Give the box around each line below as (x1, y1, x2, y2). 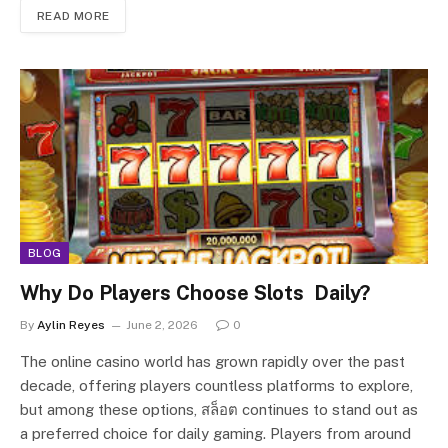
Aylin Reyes (37, 318, 105, 333)
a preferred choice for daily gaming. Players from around (20, 425, 411, 443)
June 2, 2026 (126, 318, 198, 333)
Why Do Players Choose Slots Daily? (20, 281, 370, 306)
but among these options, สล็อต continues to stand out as (20, 401, 418, 419)
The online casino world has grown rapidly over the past (20, 353, 405, 371)
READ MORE (37, 9, 110, 24)
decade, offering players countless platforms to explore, (20, 377, 413, 395)
